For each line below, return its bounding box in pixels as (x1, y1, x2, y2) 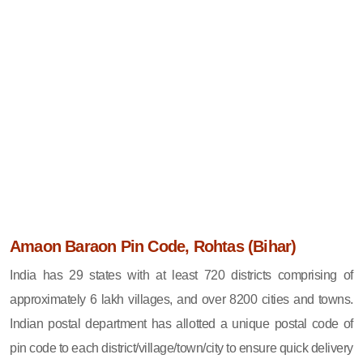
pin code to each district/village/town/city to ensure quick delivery (10, 340, 353, 355)
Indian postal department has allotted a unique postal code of (10, 316, 353, 331)
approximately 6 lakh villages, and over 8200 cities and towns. (10, 292, 353, 306)
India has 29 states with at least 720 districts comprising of (10, 267, 353, 282)
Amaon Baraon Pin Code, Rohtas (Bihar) (10, 237, 297, 255)
